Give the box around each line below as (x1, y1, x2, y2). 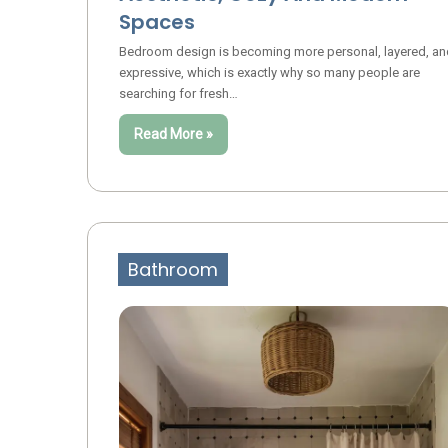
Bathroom (128, 256, 218, 282)
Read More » (133, 126, 213, 143)
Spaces (118, 8, 195, 37)
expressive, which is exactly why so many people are (118, 65, 420, 81)
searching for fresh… (118, 86, 238, 102)
